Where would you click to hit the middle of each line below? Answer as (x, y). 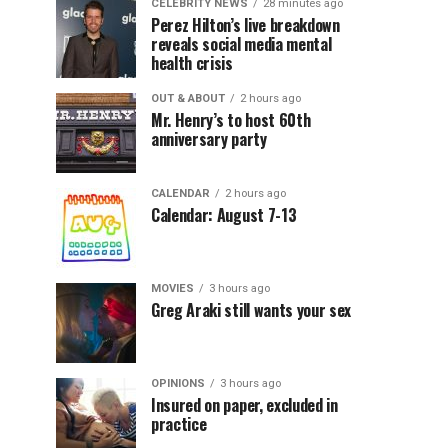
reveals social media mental (241, 44)
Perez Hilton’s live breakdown (245, 25)
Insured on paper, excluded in (244, 405)
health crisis (192, 63)
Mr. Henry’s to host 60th (231, 120)
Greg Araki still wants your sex (251, 310)
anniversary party (209, 139)
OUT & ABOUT (188, 98)
